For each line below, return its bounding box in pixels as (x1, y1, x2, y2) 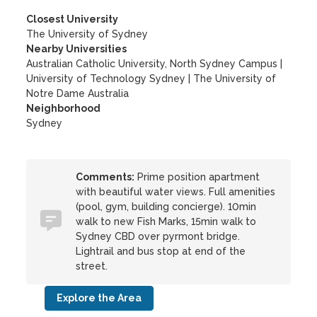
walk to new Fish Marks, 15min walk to (76, 216, 257, 227)
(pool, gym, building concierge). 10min (76, 201, 257, 212)
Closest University (26, 13, 119, 25)
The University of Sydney (26, 28, 149, 40)
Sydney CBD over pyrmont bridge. (76, 231, 241, 242)
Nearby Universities (26, 43, 127, 54)
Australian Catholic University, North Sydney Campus (26, 58, 278, 69)
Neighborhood (26, 103, 101, 114)
